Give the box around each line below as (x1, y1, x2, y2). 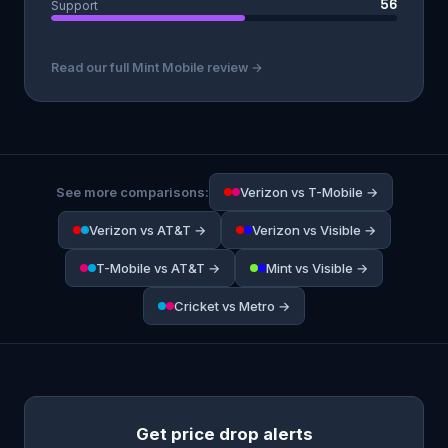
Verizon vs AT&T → (88, 222, 206, 238)
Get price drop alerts (135, 424, 313, 444)
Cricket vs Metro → (174, 298, 290, 314)
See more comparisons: (55, 184, 209, 200)
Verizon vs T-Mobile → (239, 184, 378, 200)
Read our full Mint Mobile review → (51, 60, 263, 75)
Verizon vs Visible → (251, 222, 376, 238)
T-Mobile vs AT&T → (96, 260, 220, 276)
